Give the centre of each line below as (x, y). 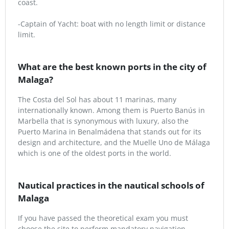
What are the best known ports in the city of (112, 67)
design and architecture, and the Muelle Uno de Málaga (114, 142)
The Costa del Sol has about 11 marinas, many (97, 99)
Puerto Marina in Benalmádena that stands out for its (110, 132)
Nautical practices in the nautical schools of (111, 185)
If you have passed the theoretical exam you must (103, 218)
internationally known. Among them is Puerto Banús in (111, 110)
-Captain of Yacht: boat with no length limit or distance (112, 24)
